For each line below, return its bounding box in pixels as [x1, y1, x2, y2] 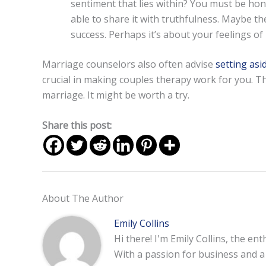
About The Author [42, 192, 123, 205]
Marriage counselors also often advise [42, 57, 213, 71]
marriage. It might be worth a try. [42, 88, 189, 102]
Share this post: [42, 119, 112, 132]
